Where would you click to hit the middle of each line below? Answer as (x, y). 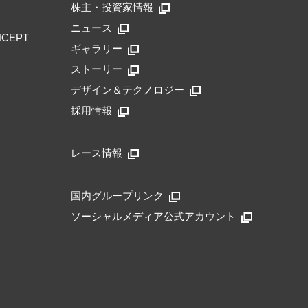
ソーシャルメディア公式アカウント (153, 216)
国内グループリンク (117, 196)
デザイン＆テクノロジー (128, 90)
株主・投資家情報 (112, 7)
